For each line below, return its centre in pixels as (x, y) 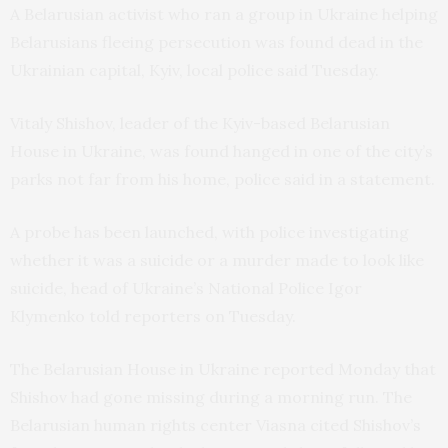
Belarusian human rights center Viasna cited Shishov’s (215, 424)
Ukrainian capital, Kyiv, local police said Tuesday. (194, 69)
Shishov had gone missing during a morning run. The (211, 396)
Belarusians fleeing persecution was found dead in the (216, 41)
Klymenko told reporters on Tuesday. (153, 315)
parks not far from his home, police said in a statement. (222, 178)
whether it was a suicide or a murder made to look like (217, 259)
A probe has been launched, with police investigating (209, 231)
